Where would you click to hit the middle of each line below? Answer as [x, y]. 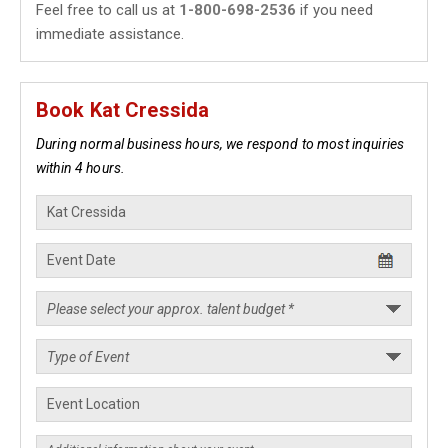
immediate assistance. [110, 34]
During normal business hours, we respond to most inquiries [220, 144]
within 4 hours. [81, 168]
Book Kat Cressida [123, 110]
